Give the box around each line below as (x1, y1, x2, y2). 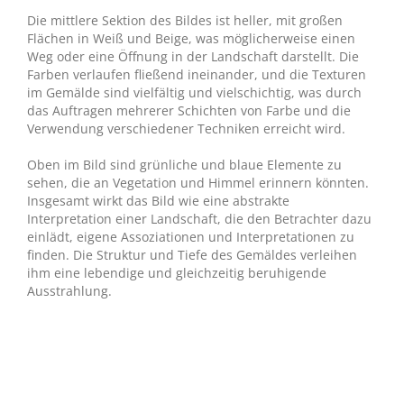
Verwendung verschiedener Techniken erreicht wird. (26, 120, 345, 138)
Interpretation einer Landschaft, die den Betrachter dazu (26, 210, 372, 228)
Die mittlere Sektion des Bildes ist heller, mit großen (26, 12, 343, 30)
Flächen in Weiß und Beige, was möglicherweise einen (26, 30, 355, 48)
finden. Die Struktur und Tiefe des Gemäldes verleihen (26, 246, 357, 264)
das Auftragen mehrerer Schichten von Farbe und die (26, 102, 351, 120)
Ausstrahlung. (26, 282, 112, 300)
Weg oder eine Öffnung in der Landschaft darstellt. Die (26, 48, 359, 66)
